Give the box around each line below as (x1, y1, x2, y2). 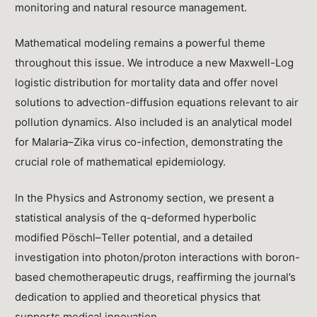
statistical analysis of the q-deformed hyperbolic (15, 211, 257, 225)
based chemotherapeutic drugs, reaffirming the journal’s (15, 270, 296, 284)
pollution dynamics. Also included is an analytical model (15, 115, 293, 129)
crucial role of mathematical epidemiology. (15, 155, 226, 169)
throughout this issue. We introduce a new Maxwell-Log (15, 56, 294, 70)
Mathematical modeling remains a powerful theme (15, 36, 266, 50)
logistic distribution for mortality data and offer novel (15, 76, 279, 90)
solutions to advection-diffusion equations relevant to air (15, 96, 299, 110)
